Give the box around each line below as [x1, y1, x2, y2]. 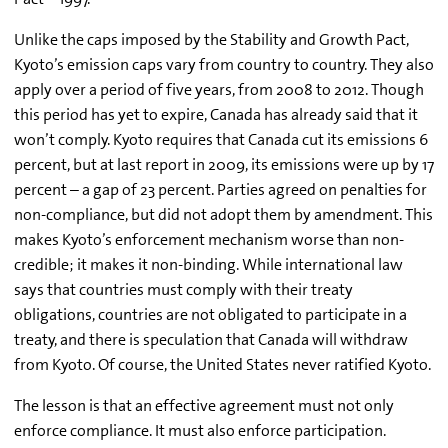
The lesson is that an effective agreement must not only [14, 395, 394, 417]
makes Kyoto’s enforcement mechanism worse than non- [14, 229, 404, 251]
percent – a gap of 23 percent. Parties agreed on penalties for [14, 179, 427, 201]
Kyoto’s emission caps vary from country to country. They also [14, 54, 434, 76]
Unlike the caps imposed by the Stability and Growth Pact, [14, 29, 409, 51]
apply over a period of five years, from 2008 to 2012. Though [14, 79, 424, 101]
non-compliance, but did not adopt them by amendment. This [14, 204, 433, 226]
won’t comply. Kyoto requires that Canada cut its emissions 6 [14, 129, 428, 151]
